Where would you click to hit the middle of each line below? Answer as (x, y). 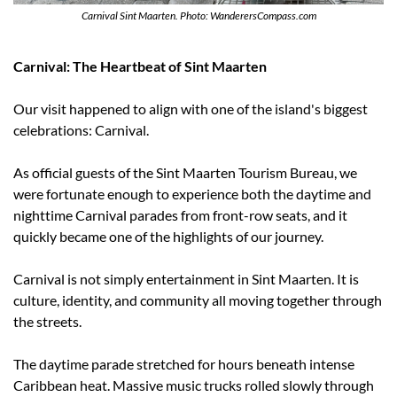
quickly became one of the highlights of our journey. (168, 237)
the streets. (47, 322)
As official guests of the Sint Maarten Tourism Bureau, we (185, 173)
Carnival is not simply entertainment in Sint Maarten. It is (186, 279)
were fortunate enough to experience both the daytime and (192, 194)
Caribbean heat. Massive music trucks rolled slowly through (194, 385)
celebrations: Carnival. (81, 130)
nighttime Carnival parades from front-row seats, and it (180, 215)
